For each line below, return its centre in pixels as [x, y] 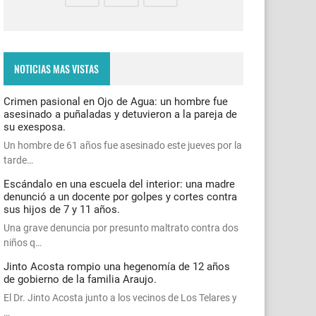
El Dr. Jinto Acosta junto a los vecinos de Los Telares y [120, 297]
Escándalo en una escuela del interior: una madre [119, 184]
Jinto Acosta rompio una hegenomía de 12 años [117, 266]
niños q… [23, 242]
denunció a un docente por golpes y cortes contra [120, 196]
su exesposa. [35, 127]
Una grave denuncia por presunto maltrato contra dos [121, 227]
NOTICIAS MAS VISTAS [57, 68]
